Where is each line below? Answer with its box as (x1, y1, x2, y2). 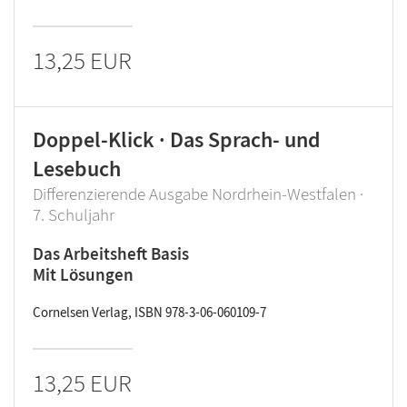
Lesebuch (33, 154, 121, 183)
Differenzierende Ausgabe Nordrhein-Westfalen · (33, 183, 363, 204)
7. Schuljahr (33, 203, 114, 225)
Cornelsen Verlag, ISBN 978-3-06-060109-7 (33, 303, 266, 321)
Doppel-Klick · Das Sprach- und (33, 125, 321, 154)
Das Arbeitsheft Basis (33, 243, 189, 264)
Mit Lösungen (33, 263, 134, 285)
